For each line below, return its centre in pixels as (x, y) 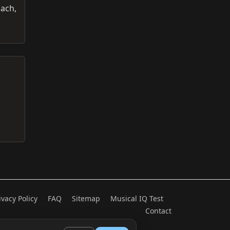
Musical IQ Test (137, 198)
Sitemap (86, 198)
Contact (158, 210)
